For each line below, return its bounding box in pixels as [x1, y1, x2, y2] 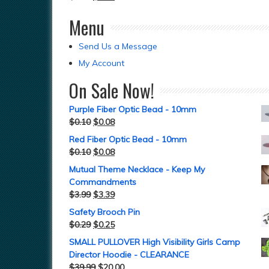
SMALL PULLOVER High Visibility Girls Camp [69, 237, 240, 247]
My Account [79, 58, 124, 68]
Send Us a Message [79, 41, 157, 52]
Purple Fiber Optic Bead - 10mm [69, 104, 196, 115]
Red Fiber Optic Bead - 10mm [69, 134, 187, 145]
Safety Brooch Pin [69, 207, 140, 217]
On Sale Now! [69, 77, 154, 104]
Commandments [69, 177, 136, 187]
